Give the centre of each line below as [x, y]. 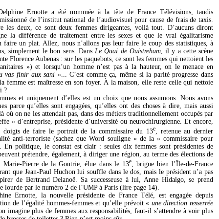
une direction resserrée [182, 203]
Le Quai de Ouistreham [128, 51]
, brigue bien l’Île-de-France [172, 164]
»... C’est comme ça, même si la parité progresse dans [135, 74]
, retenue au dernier [184, 131]
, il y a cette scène [187, 51]
